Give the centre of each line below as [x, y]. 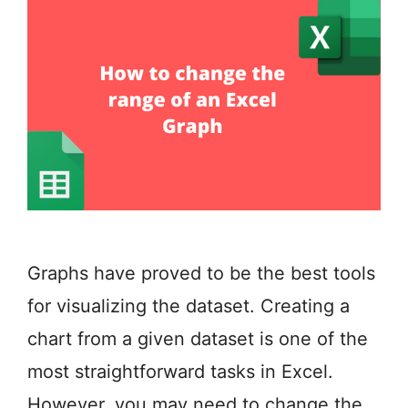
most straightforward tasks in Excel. [180, 371]
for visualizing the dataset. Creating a [189, 306]
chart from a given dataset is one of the [198, 338]
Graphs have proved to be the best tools [201, 273]
